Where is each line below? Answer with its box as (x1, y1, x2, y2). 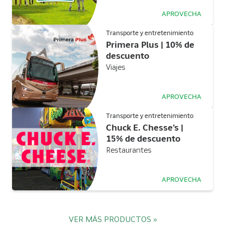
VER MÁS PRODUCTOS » (68, 216, 157, 224)
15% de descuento (106, 136, 180, 144)
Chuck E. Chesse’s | (106, 125, 183, 133)
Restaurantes (106, 147, 152, 155)
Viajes (106, 64, 126, 72)
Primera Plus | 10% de (106, 42, 194, 50)
